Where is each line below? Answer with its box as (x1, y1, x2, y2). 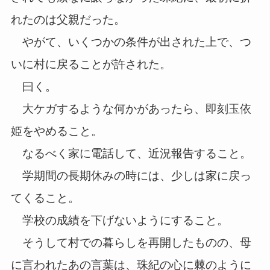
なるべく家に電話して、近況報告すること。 (10, 147, 251, 160)
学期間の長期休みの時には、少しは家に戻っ (10, 169, 251, 183)
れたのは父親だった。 (10, 13, 125, 27)
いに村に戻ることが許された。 (10, 58, 171, 71)
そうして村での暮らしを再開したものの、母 (10, 236, 251, 250)
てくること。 (10, 192, 80, 205)
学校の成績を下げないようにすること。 (10, 214, 228, 227)
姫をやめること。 (10, 125, 102, 138)
